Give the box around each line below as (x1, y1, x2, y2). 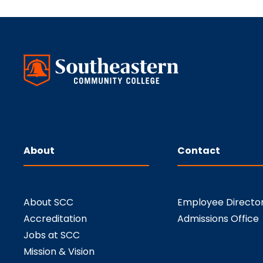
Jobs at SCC (23, 228, 80, 242)
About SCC (23, 195, 73, 210)
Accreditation (23, 212, 87, 226)
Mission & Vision (23, 245, 95, 259)
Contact (177, 144, 221, 158)
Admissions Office (177, 212, 259, 226)
